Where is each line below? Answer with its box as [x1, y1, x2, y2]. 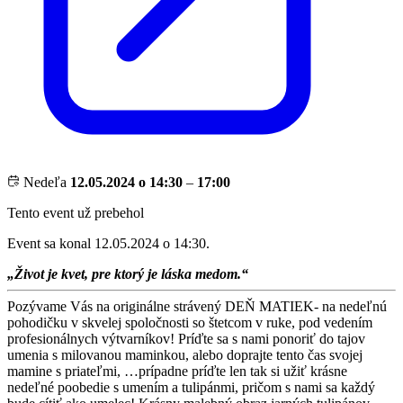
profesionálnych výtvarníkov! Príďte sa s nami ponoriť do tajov [7, 331, 365, 347]
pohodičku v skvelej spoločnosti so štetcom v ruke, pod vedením [7, 315, 372, 331]
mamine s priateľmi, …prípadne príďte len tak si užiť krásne [7, 363, 347, 380]
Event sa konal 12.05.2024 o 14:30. [7, 236, 210, 252]
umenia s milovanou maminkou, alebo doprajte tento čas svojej [7, 347, 363, 363]
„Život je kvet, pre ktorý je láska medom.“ [7, 266, 248, 282]
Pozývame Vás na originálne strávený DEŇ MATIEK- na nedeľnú [7, 299, 387, 315]
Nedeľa [20, 175, 70, 191]
